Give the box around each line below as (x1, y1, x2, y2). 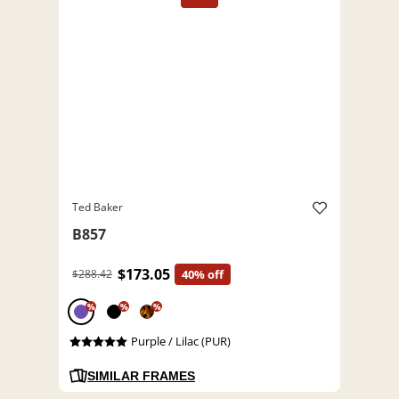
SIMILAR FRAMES (87, 369, 195, 384)
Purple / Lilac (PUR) (130, 333, 231, 350)
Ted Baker (72, 199, 123, 216)
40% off (182, 266, 224, 283)
